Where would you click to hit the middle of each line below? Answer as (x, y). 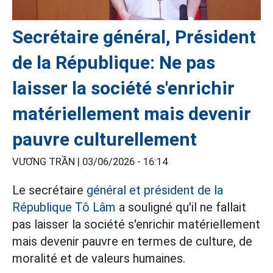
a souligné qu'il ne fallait (181, 207)
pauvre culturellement (105, 140)
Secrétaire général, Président (134, 37)
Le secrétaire (49, 190)
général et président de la (155, 190)
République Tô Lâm (64, 207)
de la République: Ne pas (114, 63)
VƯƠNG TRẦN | (47, 162)
